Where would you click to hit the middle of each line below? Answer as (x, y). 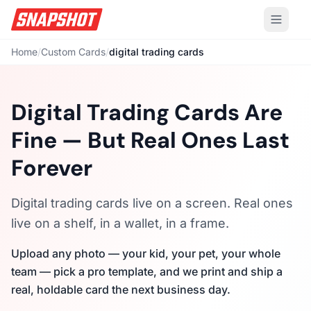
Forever (52, 168)
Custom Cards (73, 52)
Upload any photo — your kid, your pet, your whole (146, 253)
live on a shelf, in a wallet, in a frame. (120, 223)
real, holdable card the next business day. (121, 289)
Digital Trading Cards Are (147, 112)
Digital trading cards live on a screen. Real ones (152, 203)
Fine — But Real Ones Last (150, 140)
